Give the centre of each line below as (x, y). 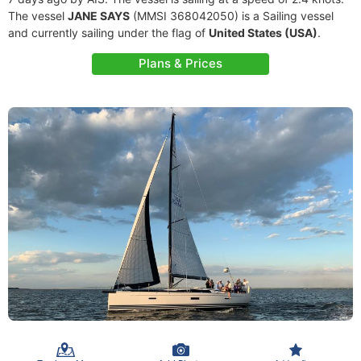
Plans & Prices (180, 63)
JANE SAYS (99, 16)
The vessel (38, 16)
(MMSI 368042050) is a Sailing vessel (232, 16)
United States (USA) (263, 33)
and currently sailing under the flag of (108, 33)
